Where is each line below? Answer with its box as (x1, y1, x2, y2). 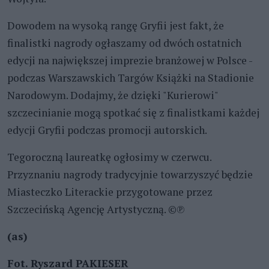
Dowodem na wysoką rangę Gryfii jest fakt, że (7, 18, 224, 32)
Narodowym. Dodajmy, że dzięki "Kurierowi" (7, 88, 218, 102)
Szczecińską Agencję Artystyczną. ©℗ (7, 202, 185, 216)
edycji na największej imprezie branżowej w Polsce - (7, 53, 252, 67)
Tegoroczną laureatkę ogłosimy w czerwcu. (7, 150, 211, 164)
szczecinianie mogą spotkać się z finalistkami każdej (7, 105, 259, 119)
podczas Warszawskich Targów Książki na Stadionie (7, 70, 254, 85)
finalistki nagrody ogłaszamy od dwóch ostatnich (7, 35, 241, 50)
